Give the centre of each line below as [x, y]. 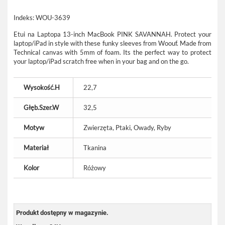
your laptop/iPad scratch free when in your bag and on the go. [101, 61]
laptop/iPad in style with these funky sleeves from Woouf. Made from [113, 43]
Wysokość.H [42, 87]
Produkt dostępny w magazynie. [62, 213]
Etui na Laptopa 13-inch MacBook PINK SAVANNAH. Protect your [113, 34]
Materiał [36, 148]
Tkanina [95, 148]
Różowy [95, 168]
